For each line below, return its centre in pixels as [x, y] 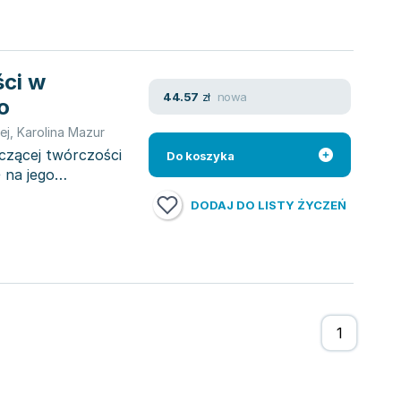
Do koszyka [200, 156]
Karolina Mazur [61, 132]
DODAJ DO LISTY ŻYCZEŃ [269, 205]
